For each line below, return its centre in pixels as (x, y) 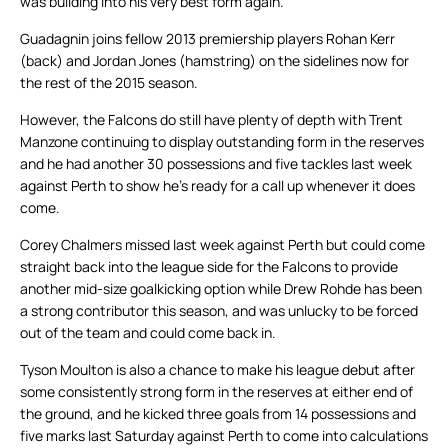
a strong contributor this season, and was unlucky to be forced (219, 311)
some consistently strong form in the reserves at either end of (216, 392)
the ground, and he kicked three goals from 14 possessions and (218, 414)
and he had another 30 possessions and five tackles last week (216, 164)
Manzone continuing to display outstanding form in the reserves (222, 142)
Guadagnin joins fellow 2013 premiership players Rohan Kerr (207, 39)
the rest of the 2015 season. (109, 83)
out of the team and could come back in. (148, 333)
